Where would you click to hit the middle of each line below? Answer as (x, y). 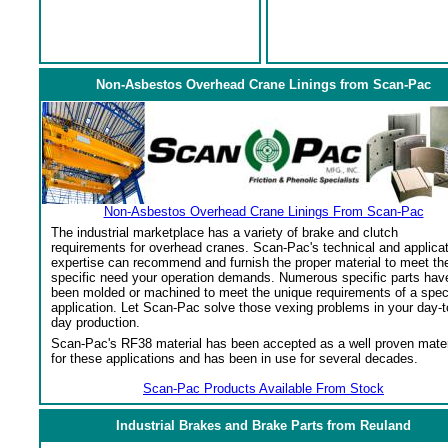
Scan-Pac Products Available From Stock (263, 388)
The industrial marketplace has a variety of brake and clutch (224, 232)
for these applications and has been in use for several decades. (234, 358)
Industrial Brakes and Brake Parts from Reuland (263, 425)
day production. (95, 322)
